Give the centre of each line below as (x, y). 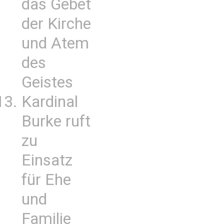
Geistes (47, 82)
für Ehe (46, 180)
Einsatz (47, 160)
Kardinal (50, 102)
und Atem (55, 43)
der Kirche (56, 24)
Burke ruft (56, 121)
